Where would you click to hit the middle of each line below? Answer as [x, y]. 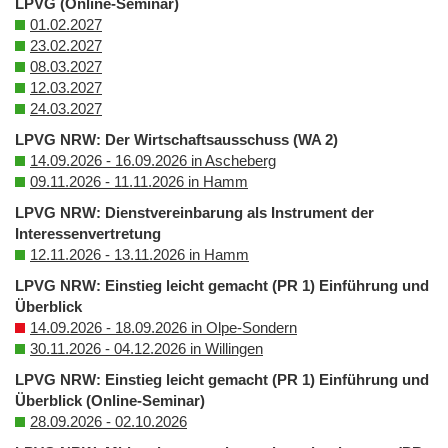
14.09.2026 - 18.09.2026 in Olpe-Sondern [163, 328]
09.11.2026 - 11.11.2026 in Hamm [139, 182]
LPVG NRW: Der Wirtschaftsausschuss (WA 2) [176, 140]
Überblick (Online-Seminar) [110, 401]
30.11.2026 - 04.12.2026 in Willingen [146, 349]
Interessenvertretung [88, 234]
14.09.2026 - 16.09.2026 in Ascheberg [153, 161]
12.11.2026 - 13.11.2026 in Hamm [139, 255]
